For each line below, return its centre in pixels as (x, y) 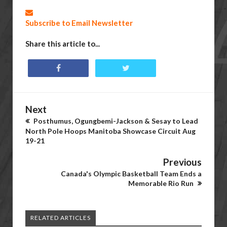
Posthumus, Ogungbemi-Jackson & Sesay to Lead (115, 121)
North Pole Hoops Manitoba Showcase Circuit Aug (110, 131)
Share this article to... (63, 44)
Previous (182, 162)
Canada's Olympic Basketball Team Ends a (131, 174)
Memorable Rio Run (162, 183)
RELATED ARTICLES (61, 218)
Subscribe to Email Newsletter (79, 23)
